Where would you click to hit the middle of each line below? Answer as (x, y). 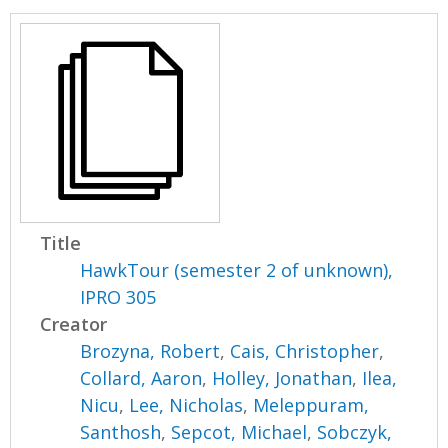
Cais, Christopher (305, 350)
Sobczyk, (355, 431)
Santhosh (121, 431)
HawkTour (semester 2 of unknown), (237, 269)
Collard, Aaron (141, 377)
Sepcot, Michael (239, 431)
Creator (74, 323)
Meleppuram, (311, 404)
